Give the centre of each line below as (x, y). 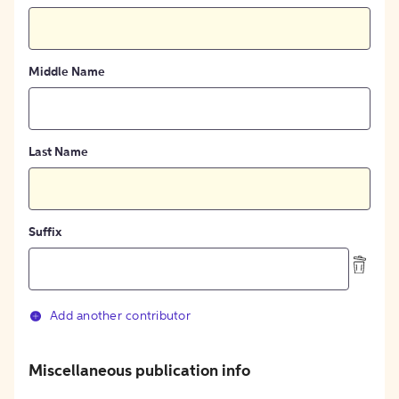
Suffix (45, 232)
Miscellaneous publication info (139, 371)
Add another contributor (120, 316)
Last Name (58, 152)
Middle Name (67, 72)
